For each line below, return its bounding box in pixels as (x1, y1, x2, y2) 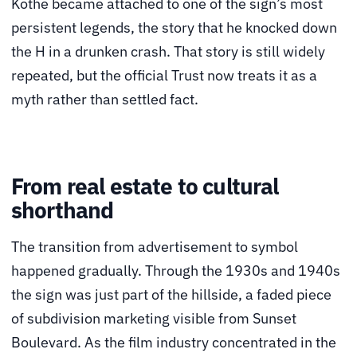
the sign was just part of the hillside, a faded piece (11, 284, 331, 304)
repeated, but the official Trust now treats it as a (11, 65, 317, 84)
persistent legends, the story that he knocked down (11, 18, 337, 37)
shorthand (11, 195, 114, 226)
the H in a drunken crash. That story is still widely (11, 41, 325, 61)
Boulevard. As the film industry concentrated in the (11, 332, 336, 351)
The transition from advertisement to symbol (11, 237, 298, 256)
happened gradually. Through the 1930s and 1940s (11, 261, 340, 280)
